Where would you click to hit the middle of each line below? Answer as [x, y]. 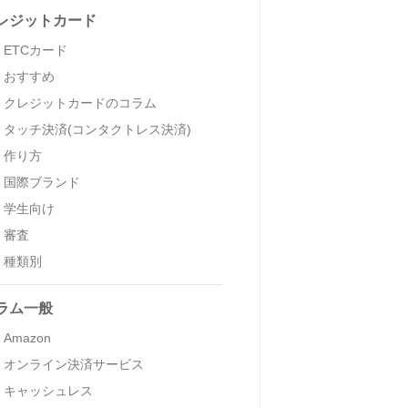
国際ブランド [42, 182]
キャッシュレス [49, 390]
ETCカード [36, 50]
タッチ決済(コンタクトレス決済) [98, 129]
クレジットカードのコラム [81, 102]
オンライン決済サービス [74, 364]
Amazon [28, 337]
